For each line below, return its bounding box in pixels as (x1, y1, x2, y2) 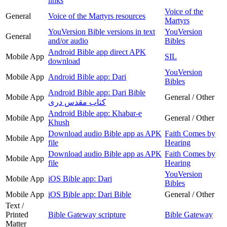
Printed (6, 210, 28, 219)
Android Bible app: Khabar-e (48, 108, 142, 118)
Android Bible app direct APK (48, 47, 146, 56)
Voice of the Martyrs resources (48, 11, 145, 20)
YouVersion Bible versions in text (48, 27, 155, 36)
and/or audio (48, 36, 88, 45)
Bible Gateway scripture (48, 210, 126, 219)
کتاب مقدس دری (48, 97, 106, 106)
